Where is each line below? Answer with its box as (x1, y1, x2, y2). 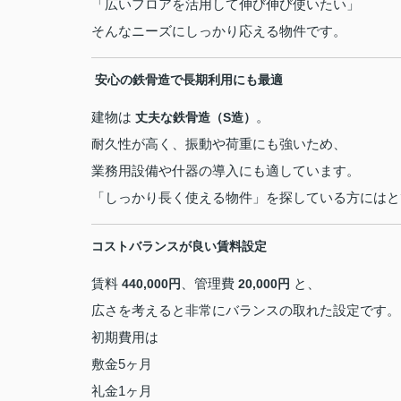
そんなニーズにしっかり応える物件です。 (91, 23, 346, 38)
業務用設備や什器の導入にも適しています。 (91, 163, 360, 178)
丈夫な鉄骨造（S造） (135, 110, 256, 124)
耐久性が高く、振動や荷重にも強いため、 (91, 136, 346, 151)
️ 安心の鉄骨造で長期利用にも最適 (91, 73, 283, 87)
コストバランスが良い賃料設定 (91, 239, 267, 253)
